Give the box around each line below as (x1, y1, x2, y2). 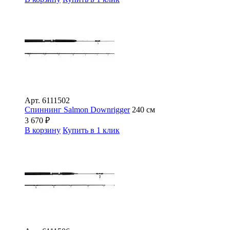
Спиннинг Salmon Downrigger (25, 105, 130, 114)
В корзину (25, 125, 61, 135)
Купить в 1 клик (63, 125, 120, 135)
